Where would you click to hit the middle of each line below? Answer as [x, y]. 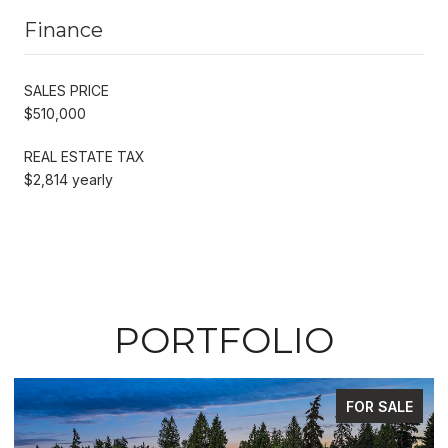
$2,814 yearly [68, 179]
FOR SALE [379, 406]
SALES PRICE [66, 90]
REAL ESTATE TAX [84, 156]
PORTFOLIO [224, 339]
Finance [63, 29]
